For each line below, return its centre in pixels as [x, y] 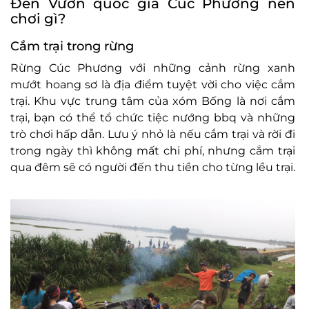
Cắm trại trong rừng [72, 46]
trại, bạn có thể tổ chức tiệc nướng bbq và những [153, 118]
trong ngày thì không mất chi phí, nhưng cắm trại [153, 151]
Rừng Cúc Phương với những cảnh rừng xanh [153, 68]
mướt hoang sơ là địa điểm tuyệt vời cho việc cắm [153, 84]
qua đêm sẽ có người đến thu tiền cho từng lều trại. [153, 167]
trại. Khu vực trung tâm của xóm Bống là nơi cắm [153, 101]
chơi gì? [38, 19]
